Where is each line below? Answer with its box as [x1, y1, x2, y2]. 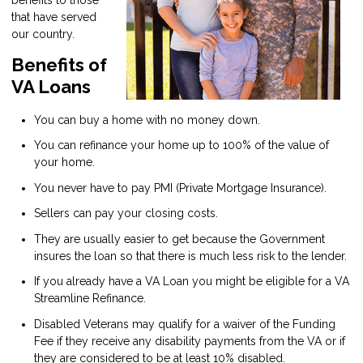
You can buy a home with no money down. [34, 113, 260, 126]
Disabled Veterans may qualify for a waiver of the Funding [34, 317, 335, 331]
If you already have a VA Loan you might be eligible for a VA [34, 275, 349, 288]
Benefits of [11, 53, 107, 75]
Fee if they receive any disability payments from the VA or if [34, 334, 345, 348]
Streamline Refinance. [34, 292, 146, 305]
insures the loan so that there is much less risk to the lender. [34, 249, 347, 263]
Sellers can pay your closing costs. [34, 207, 218, 220]
